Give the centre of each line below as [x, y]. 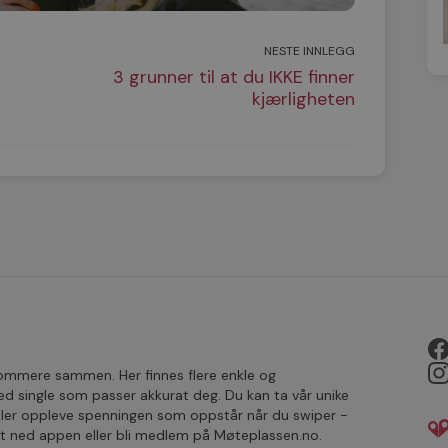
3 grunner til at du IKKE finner [233, 76]
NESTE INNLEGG [309, 50]
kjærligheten [303, 98]
